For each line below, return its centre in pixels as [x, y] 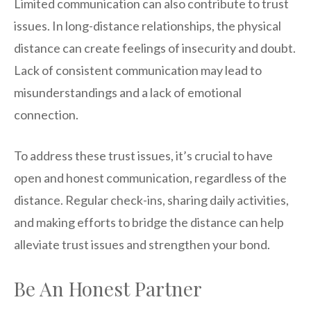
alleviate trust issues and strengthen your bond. [142, 244]
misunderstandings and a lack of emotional [128, 92]
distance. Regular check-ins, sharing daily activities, [151, 200]
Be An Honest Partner [108, 288]
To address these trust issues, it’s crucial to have [143, 155]
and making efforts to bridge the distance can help [149, 222]
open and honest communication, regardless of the [150, 177]
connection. [46, 114]
